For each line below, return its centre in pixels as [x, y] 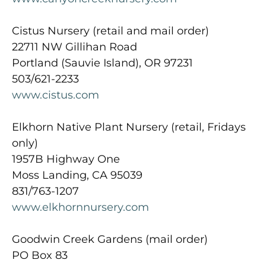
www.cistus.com [56, 95]
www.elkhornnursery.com [80, 207]
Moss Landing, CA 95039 [77, 175]
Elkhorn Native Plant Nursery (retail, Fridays [129, 127]
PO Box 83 [40, 255]
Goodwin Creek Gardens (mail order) [110, 239]
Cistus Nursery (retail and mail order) [110, 31]
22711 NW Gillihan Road [75, 47]
